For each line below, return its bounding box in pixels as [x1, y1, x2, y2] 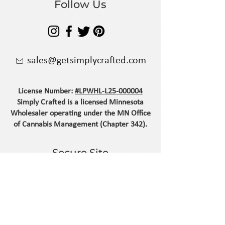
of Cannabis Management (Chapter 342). [14, 120, 147, 129]
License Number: [18, 87, 75, 95]
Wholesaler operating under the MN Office [10, 109, 151, 118]
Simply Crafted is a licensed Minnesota [17, 98, 144, 106]
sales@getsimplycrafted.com [27, 55, 146, 66]
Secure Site [52, 146, 108, 159]
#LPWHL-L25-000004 [75, 87, 143, 95]
